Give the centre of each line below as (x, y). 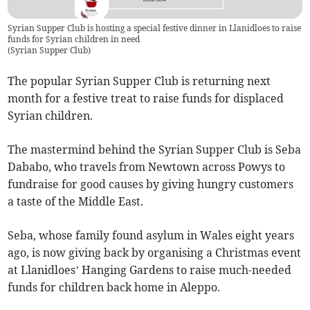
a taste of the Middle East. (76, 202)
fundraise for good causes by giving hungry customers (151, 184)
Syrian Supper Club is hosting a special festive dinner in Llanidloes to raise (155, 28)
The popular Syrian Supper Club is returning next (139, 81)
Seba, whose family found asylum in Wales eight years (151, 236)
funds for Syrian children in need (74, 39)
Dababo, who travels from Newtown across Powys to (147, 167)
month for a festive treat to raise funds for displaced (146, 99)
